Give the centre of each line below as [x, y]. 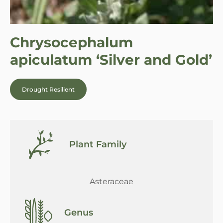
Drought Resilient [48, 89]
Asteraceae [111, 181]
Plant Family [98, 144]
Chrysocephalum [71, 42]
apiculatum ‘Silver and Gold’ [111, 59]
